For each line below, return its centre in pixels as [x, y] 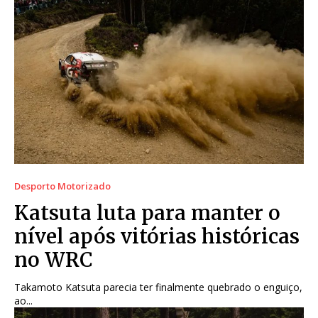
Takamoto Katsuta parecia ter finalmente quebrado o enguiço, [158, 287]
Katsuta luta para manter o [147, 213]
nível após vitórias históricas [157, 236]
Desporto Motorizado [62, 186]
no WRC [54, 259]
